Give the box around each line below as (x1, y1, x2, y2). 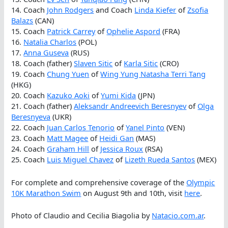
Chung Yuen (47, 69, 90, 79)
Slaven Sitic (74, 58, 113, 69)
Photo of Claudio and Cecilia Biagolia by (11, 210, 152, 220)
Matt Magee (47, 133, 89, 144)
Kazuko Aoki (47, 90, 90, 101)
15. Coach (11, 26, 47, 37)
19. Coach (11, 69, 47, 79)
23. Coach (11, 133, 47, 144)
